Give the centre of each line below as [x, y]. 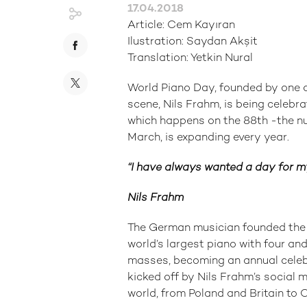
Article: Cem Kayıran [181, 26]
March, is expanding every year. [208, 138]
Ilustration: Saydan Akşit [193, 42]
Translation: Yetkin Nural [190, 59]
